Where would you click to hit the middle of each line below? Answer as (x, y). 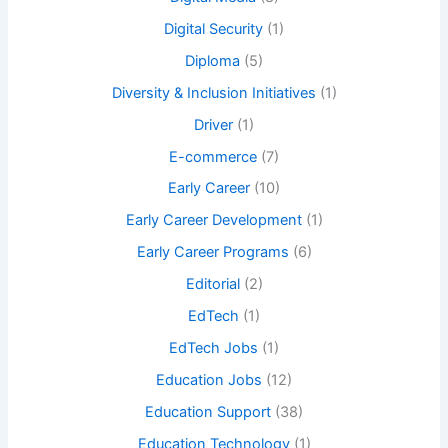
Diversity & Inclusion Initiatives (213, 92)
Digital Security (213, 28)
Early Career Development (213, 220)
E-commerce (213, 156)
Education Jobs (209, 380)
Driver (213, 124)
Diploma (212, 60)
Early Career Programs (212, 252)
